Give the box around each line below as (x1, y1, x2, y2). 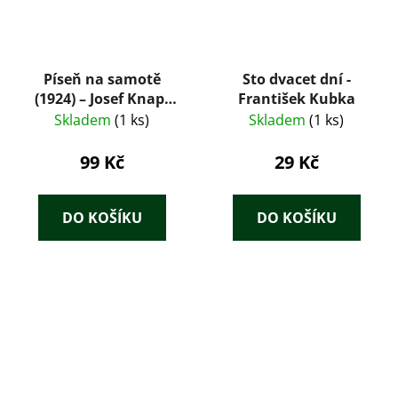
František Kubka (237, 89, 355, 109)
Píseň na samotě (43, 69, 161, 90)
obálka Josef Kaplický (27, 108, 177, 129)
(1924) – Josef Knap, (35, 89, 169, 109)
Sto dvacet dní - (242, 69, 351, 90)
